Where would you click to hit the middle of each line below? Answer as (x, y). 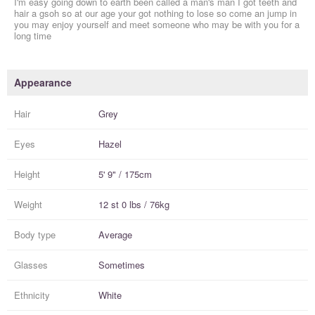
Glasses (31, 265)
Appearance (43, 83)
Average (115, 235)
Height (27, 174)
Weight (28, 205)
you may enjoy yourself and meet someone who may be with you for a (157, 25)
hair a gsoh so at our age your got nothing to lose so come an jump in (155, 13)
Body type (35, 235)
